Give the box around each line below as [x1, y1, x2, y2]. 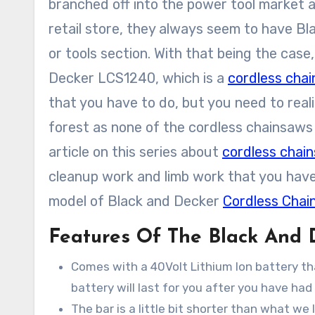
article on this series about [49, 143, 222, 160]
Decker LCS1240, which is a [49, 70, 228, 86]
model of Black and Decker [49, 193, 223, 210]
